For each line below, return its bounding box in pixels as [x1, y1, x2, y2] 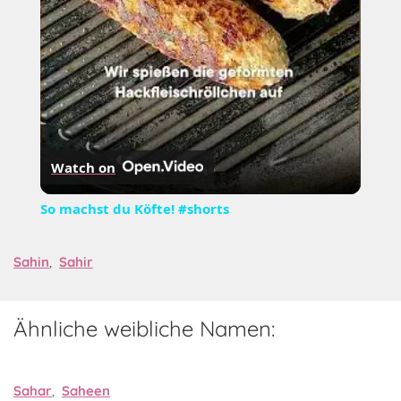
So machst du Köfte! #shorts [39, 200, 229, 218]
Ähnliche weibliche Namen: [13, 315, 275, 343]
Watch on [50, 158, 115, 177]
